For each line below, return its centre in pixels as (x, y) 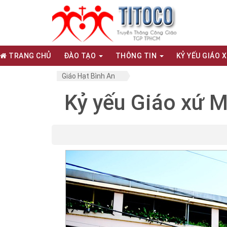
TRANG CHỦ (29, 56)
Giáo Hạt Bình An (88, 76)
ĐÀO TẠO (81, 56)
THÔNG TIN (137, 56)
